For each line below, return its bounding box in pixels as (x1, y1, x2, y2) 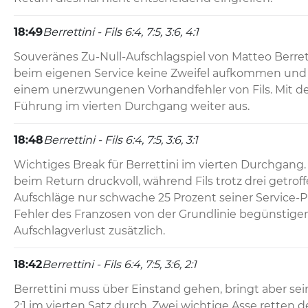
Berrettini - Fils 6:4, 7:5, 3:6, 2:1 (42, 258, 197, 272)
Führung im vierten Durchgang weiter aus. (14, 100, 250, 113)
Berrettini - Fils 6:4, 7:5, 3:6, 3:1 (43, 133, 198, 147)
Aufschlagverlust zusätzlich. (14, 224, 165, 238)
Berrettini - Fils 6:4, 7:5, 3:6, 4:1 (43, 25, 199, 39)
